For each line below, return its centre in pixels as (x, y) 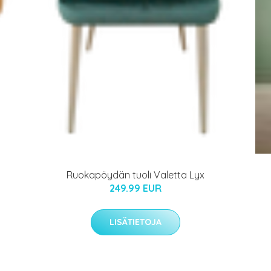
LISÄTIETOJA (135, 222)
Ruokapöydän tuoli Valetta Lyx (135, 175)
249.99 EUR (135, 188)
